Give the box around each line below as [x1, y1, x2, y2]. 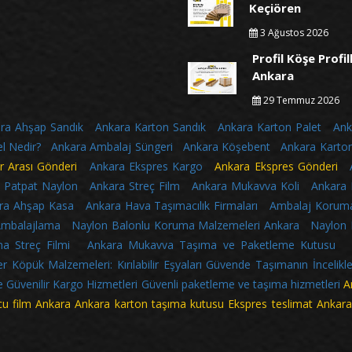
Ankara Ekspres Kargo [89, 159, 203, 174]
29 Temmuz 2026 [261, 93, 339, 108]
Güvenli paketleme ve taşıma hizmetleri [141, 277, 344, 292]
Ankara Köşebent [182, 139, 271, 155]
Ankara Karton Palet [217, 119, 321, 135]
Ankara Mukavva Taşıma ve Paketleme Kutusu [86, 237, 336, 253]
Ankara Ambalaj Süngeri [51, 139, 177, 155]
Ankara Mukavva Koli [192, 178, 299, 194]
